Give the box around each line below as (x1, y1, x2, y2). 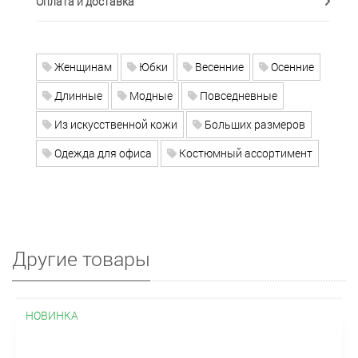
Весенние (193, 58, 244, 74)
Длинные (52, 87, 102, 103)
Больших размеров (202, 116, 305, 132)
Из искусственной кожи (52, 116, 177, 132)
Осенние (268, 58, 314, 74)
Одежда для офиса (52, 145, 152, 161)
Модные (127, 87, 173, 103)
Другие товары (12, 245, 150, 272)
